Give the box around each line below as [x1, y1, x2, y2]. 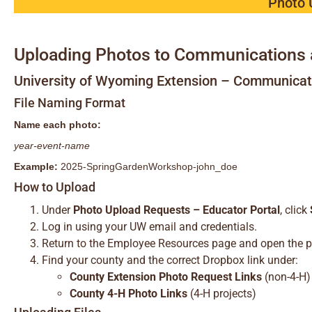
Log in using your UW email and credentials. [42, 220, 257, 233]
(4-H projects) [187, 287, 256, 300]
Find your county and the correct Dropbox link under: [42, 253, 298, 267]
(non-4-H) [262, 270, 311, 283]
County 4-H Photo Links [70, 287, 187, 300]
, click [280, 203, 310, 217]
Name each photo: [14, 119, 101, 130]
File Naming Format [14, 96, 125, 110]
